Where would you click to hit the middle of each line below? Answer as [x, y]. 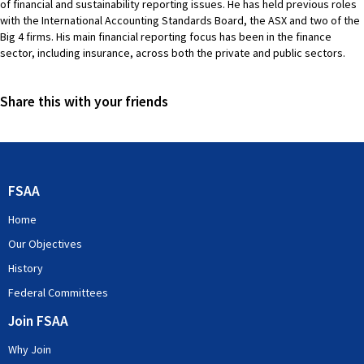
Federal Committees [58, 292]
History [26, 268]
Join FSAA [38, 321]
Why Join [30, 349]
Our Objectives [45, 244]
